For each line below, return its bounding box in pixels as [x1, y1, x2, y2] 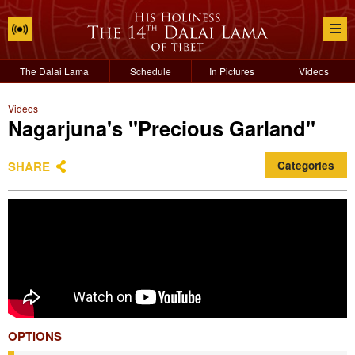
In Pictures [209, 64, 255, 78]
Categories [277, 158, 334, 173]
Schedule [129, 64, 171, 78]
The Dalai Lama [20, 64, 90, 78]
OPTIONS [8, 327, 62, 345]
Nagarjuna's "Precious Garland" [8, 113, 315, 143]
